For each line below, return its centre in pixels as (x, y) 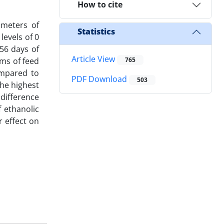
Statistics (96, 32)
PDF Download (100, 79)
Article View (94, 59)
